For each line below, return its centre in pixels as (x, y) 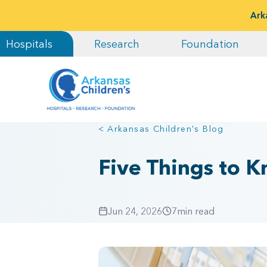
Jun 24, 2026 (135, 211)
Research (117, 44)
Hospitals (29, 44)
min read (195, 211)
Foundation (210, 44)
